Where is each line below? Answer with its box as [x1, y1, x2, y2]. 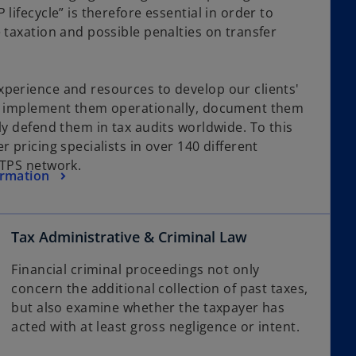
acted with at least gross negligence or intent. [11, 318, 300, 336]
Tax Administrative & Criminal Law [11, 227, 248, 247]
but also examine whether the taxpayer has [11, 299, 285, 317]
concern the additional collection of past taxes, [11, 280, 308, 298]
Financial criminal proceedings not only [11, 261, 260, 279]
